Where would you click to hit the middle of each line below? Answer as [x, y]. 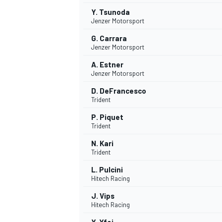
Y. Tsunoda [111, 12]
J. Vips [103, 196]
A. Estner [107, 65]
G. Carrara [109, 38]
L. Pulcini [107, 170]
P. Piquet [107, 117]
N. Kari [102, 143]
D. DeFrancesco [119, 91]
